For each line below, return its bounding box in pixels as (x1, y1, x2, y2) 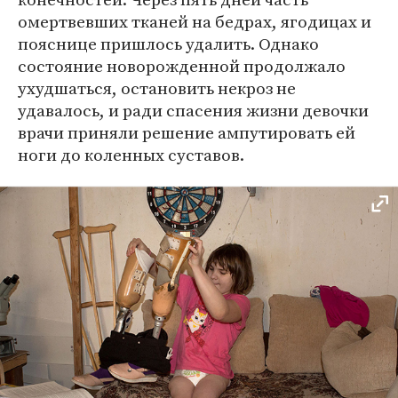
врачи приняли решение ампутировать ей (18, 121, 355, 145)
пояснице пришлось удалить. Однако (18, 32, 319, 56)
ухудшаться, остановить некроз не (18, 76, 296, 100)
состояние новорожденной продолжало (18, 54, 346, 78)
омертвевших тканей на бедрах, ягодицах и (18, 10, 371, 34)
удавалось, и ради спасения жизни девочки (18, 99, 369, 123)
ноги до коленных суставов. (18, 143, 244, 167)
